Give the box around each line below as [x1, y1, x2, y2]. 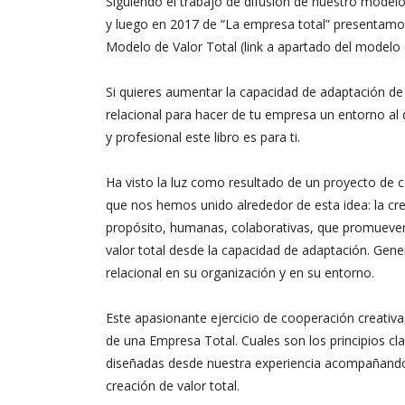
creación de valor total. [106, 377, 240, 394]
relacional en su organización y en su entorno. [106, 264, 374, 281]
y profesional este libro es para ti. [106, 128, 300, 146]
